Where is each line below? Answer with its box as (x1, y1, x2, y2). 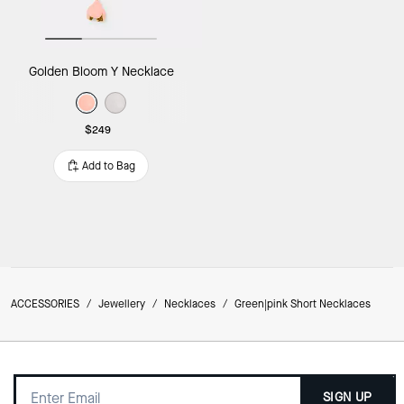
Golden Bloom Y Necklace (28, 62, 174, 80)
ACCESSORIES (11, 296, 79, 311)
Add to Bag (82, 158, 135, 173)
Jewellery (98, 296, 145, 311)
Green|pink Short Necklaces (234, 296, 371, 311)
